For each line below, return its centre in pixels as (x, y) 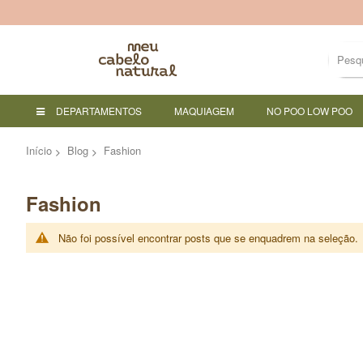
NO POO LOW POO (310, 110)
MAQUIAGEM (204, 110)
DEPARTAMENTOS (99, 110)
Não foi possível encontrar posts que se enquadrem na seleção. (208, 237)
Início (39, 150)
